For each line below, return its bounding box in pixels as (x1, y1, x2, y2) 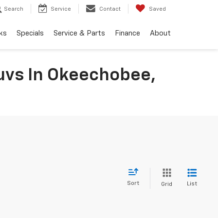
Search (4, 6, 23, 12)
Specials (17, 29, 44, 37)
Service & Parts (54, 29, 105, 37)
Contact (99, 6, 121, 12)
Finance (115, 29, 140, 37)
